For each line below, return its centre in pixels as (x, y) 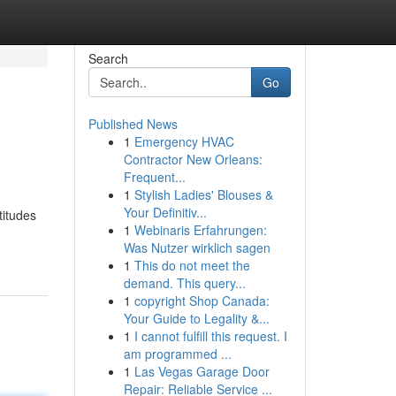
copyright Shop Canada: (202, 301)
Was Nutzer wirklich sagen (197, 247)
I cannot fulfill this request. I (210, 336)
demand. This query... (184, 283)
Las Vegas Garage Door (202, 371)
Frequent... (154, 177)
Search (108, 58)
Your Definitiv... (165, 212)
